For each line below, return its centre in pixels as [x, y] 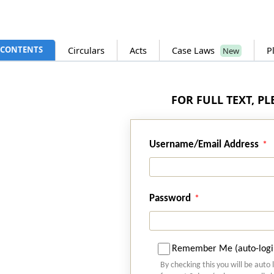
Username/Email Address [205, 145]
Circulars [87, 50]
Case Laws [195, 50]
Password [171, 199]
